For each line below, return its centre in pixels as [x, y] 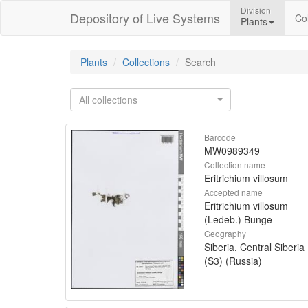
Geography [225, 233]
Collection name [235, 165]
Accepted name [233, 192]
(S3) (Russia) [233, 261]
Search [200, 62]
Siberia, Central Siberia [254, 247]
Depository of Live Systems [145, 18]
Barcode [220, 137]
